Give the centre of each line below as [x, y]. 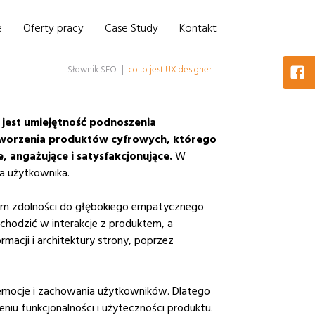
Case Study [131, 28]
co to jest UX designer [170, 70]
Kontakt [198, 28]
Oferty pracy [53, 28]
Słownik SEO [92, 70]
